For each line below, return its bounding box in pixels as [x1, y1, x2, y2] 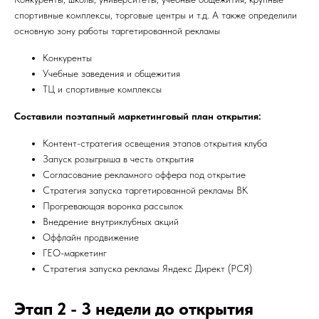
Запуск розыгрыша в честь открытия [43, 153, 194, 164]
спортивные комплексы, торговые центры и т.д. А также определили [14, 9, 297, 21]
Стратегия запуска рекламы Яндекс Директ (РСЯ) [43, 263, 252, 274]
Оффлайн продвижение [43, 231, 139, 243]
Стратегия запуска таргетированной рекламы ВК [43, 184, 248, 196]
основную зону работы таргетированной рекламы [14, 25, 220, 36]
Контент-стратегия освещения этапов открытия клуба [43, 137, 267, 149]
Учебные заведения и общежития [43, 68, 180, 79]
